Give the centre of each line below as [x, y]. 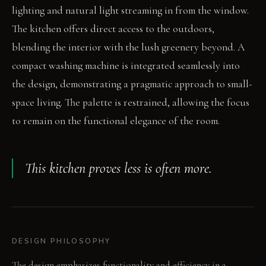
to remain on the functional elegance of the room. [116, 121]
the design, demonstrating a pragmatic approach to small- [132, 84]
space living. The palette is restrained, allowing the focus [131, 103]
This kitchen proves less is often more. [118, 169]
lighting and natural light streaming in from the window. [130, 11]
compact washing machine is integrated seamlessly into [126, 66]
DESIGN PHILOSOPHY [61, 241]
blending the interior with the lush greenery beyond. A [128, 47]
